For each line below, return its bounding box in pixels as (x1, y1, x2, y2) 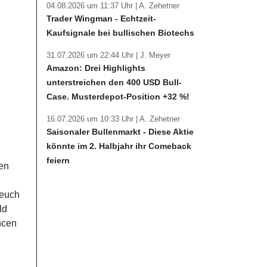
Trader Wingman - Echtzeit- (46, 14, 156, 23)
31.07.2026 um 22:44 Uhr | (46, 51, 140, 60)
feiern (46, 156, 70, 165)
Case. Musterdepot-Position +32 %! (46, 92, 190, 101)
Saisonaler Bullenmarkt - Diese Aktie (46, 127, 194, 136)
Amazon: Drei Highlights (46, 63, 145, 73)
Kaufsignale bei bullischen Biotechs (46, 28, 194, 38)
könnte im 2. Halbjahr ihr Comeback (46, 141, 191, 151)
